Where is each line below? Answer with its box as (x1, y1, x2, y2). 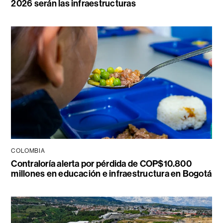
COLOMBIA (11, 147, 45, 155)
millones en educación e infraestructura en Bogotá (11, 168, 212, 180)
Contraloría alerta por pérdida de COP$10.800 (11, 158, 192, 170)
